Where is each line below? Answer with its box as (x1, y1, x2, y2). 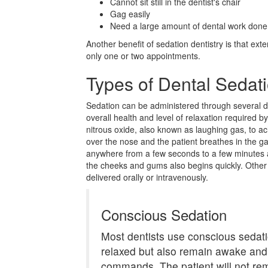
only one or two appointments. (86, 50, 200, 62)
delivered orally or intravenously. (86, 171, 208, 183)
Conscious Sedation (101, 204, 227, 225)
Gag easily (110, 8, 150, 20)
